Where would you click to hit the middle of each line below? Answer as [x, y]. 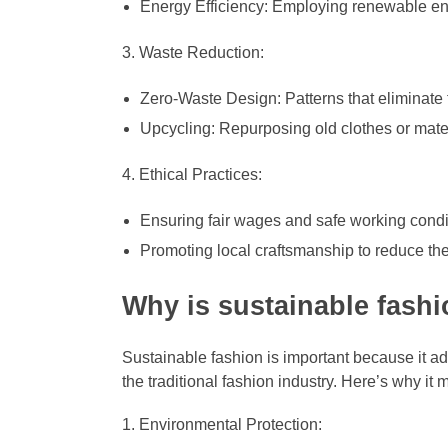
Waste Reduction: [202, 52]
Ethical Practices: [201, 174]
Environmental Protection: [231, 424]
